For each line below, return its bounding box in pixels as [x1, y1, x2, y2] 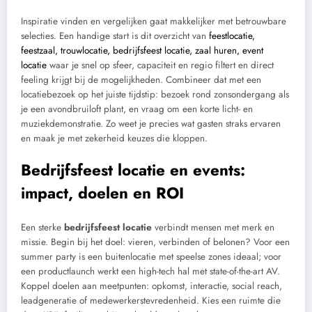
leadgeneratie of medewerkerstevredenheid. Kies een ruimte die [21, 294, 281, 308]
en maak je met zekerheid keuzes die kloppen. [21, 131, 208, 145]
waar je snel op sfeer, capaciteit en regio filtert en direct [47, 58, 274, 72]
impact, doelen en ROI [21, 181, 184, 204]
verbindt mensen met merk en [152, 221, 274, 235]
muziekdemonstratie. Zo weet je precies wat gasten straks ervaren [21, 116, 281, 130]
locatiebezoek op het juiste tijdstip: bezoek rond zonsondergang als [21, 87, 289, 101]
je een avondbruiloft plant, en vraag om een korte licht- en [21, 102, 253, 116]
